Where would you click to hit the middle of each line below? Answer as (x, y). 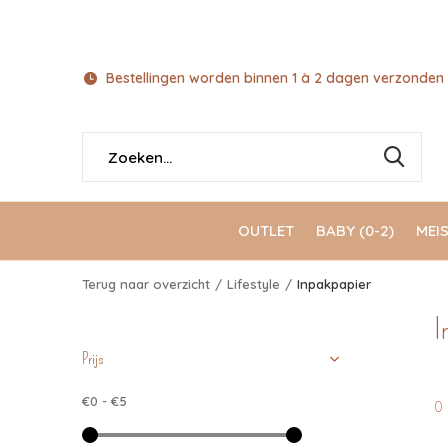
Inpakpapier (334, 284)
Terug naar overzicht (146, 284)
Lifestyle (253, 284)
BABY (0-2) (355, 230)
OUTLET (266, 230)
